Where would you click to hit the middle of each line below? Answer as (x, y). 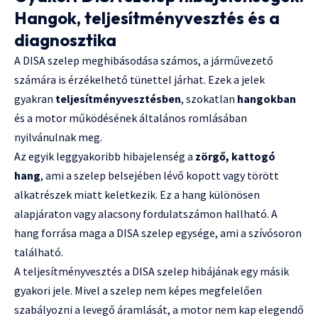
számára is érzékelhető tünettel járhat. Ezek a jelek (139, 80)
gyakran (35, 99)
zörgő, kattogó (235, 157)
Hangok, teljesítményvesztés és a (147, 18)
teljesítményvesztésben (118, 99)
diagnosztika (65, 40)
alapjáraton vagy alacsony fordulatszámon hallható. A (146, 214)
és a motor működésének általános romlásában (131, 118)
